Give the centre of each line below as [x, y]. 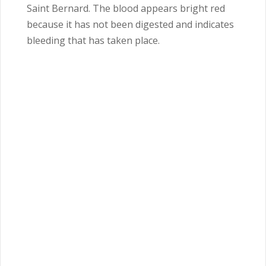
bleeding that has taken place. [94, 40]
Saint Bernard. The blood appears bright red [126, 8]
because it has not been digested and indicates [130, 24]
